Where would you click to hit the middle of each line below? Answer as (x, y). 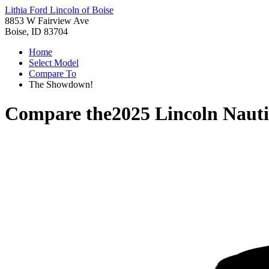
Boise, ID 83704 (36, 32)
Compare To (53, 74)
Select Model (54, 63)
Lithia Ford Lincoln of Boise (59, 10)
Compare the (58, 114)
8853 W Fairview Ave (47, 21)
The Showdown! (61, 84)
